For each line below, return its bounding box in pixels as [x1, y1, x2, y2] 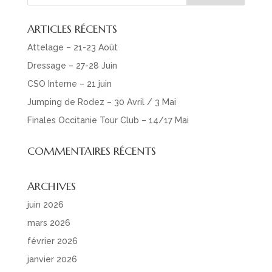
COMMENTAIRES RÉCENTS [27, 144, 156, 158]
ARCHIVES [27, 179, 76, 194]
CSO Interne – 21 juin [27, 79, 112, 89]
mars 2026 [27, 218, 70, 228]
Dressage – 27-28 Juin [27, 61, 117, 71]
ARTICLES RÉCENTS [27, 22, 117, 36]
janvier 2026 [27, 254, 77, 265]
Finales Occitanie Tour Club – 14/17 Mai [27, 115, 189, 126]
